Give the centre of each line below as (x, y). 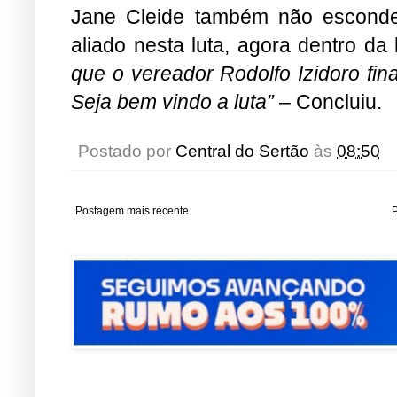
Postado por (127, 151)
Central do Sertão (242, 151)
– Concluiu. (328, 101)
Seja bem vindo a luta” (172, 101)
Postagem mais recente (132, 210)
